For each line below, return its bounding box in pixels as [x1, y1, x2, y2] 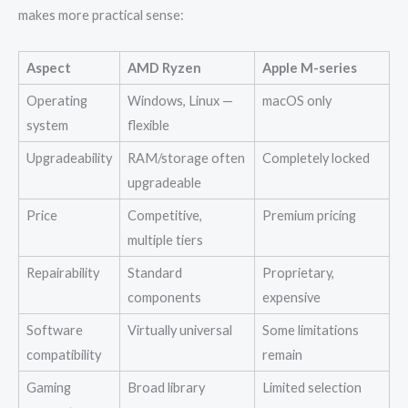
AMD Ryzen [127, 59, 201, 76]
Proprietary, [262, 264, 334, 280]
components [127, 289, 201, 305]
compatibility [26, 346, 101, 362]
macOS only [262, 92, 331, 108]
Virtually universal [127, 321, 232, 338]
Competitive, [127, 207, 202, 223]
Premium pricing [262, 207, 356, 223]
